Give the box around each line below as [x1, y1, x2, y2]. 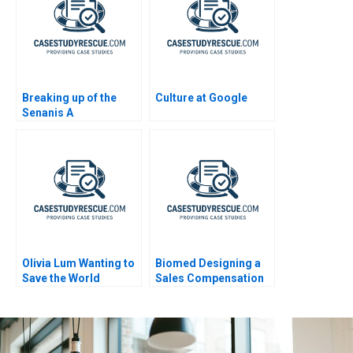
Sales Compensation [155, 271, 264, 284]
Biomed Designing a [155, 256, 261, 269]
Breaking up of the [22, 91, 117, 104]
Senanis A [22, 106, 73, 119]
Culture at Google [155, 91, 247, 104]
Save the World [22, 271, 100, 284]
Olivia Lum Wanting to [22, 256, 135, 269]
